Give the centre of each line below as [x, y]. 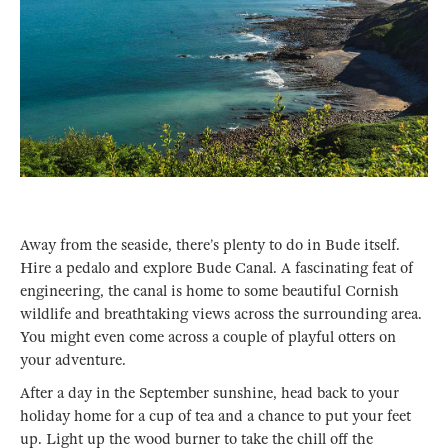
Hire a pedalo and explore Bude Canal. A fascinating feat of [216, 268]
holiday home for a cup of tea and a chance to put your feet [215, 416]
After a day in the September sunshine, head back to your [209, 393]
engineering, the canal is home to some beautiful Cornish [209, 291]
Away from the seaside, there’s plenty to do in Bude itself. [210, 245]
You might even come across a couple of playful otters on [208, 337]
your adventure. [73, 360]
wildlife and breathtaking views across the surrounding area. [221, 314]
